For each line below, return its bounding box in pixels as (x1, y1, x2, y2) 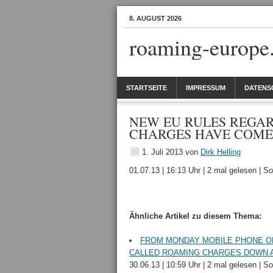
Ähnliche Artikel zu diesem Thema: (129, 211, 261, 221)
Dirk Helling (200, 147, 241, 157)
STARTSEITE (126, 84, 167, 91)
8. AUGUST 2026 (129, 15, 182, 22)
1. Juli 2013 (142, 147, 183, 157)
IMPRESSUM (186, 84, 225, 91)
